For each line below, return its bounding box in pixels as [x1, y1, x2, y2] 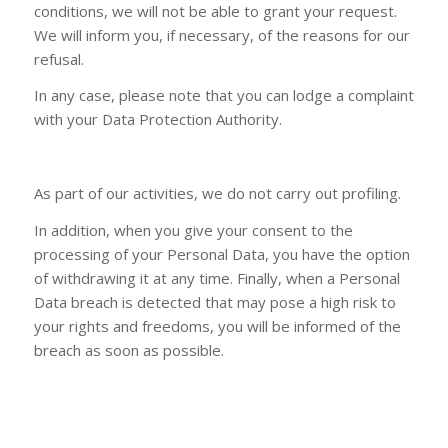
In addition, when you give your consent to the [33, 219, 353, 240]
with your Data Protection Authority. [33, 109, 282, 130]
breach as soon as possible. [33, 339, 224, 360]
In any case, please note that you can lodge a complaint [33, 85, 414, 106]
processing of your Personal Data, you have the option [33, 243, 410, 264]
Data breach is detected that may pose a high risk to [33, 291, 396, 312]
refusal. [33, 48, 84, 69]
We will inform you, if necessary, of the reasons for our [33, 24, 410, 45]
